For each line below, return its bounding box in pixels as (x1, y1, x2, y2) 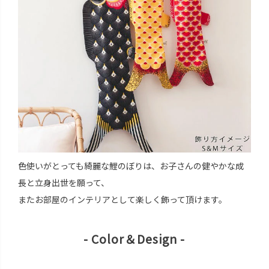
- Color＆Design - (83, 230, 186, 248)
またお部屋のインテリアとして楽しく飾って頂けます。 (17, 193, 227, 206)
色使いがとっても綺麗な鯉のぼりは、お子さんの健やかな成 (17, 160, 244, 172)
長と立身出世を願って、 (17, 177, 109, 189)
